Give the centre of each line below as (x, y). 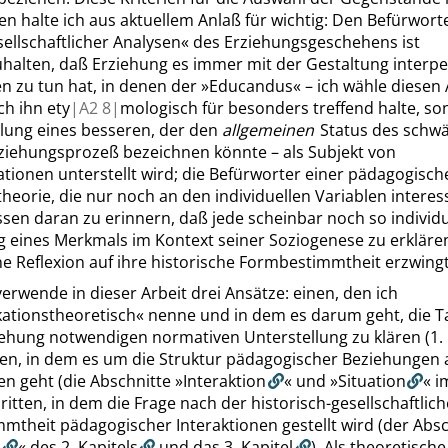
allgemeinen (268, 130)
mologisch (159, 108)
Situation (371, 381)
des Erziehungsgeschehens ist (304, 42)
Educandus (251, 86)
